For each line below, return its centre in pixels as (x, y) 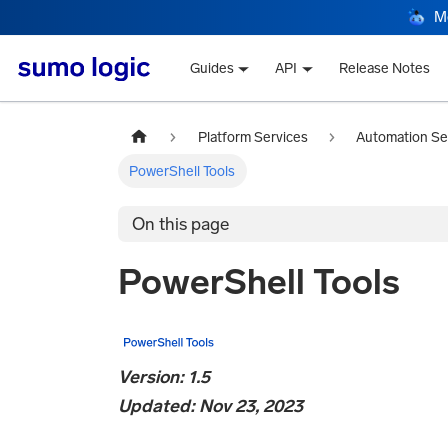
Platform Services (252, 137)
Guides (211, 69)
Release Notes (385, 69)
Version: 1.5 (164, 377)
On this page (181, 224)
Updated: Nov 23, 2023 (210, 406)
